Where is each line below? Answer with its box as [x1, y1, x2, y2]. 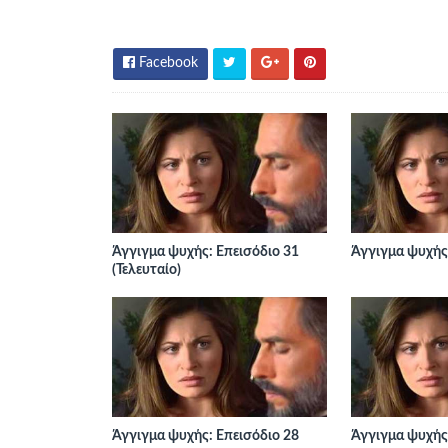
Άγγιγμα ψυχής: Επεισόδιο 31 [112, 245, 299, 259]
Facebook [135, 56, 198, 70]
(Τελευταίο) [112, 263, 181, 277]
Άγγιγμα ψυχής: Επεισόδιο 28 [112, 429, 299, 443]
